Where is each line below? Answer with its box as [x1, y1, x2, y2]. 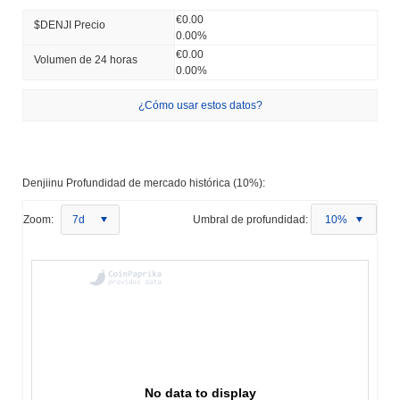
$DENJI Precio [34, 18, 105, 31]
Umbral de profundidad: [193, 212, 308, 226]
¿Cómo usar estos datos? [137, 98, 262, 112]
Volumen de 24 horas [34, 53, 137, 66]
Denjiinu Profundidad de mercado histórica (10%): [22, 176, 265, 189]
